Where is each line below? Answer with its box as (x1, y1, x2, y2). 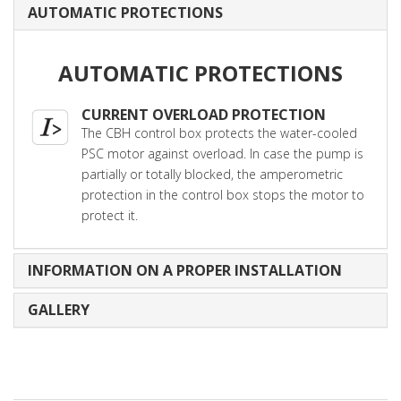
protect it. (81, 206, 138, 224)
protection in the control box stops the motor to (81, 185, 364, 203)
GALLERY (28, 299, 90, 320)
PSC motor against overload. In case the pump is (81, 144, 363, 162)
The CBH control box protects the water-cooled (81, 124, 357, 141)
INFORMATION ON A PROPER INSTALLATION (28, 260, 342, 280)
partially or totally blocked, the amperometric (81, 165, 343, 183)
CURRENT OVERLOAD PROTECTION (81, 104, 326, 124)
